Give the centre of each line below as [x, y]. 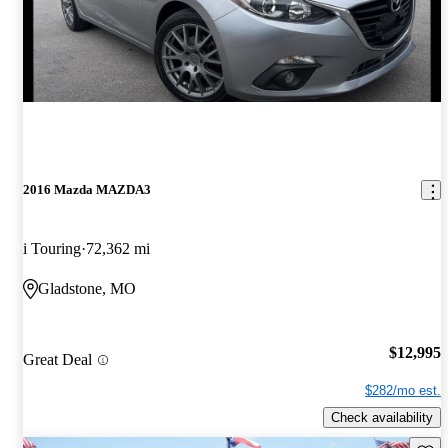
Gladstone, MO [87, 289]
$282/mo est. [403, 390]
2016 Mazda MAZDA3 [87, 190]
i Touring [52, 249]
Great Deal [57, 360]
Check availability [382, 417]
